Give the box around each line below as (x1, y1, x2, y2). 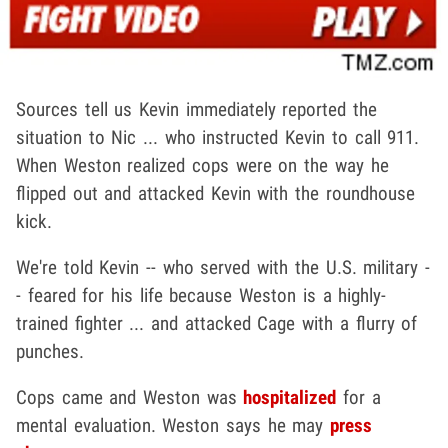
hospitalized (243, 385, 337, 409)
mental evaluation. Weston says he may (16, 413, 331, 437)
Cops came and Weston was (16, 385, 244, 409)
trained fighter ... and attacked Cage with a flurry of (16, 311, 418, 335)
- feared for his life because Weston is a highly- (16, 283, 387, 307)
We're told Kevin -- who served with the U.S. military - (16, 255, 430, 279)
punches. (16, 339, 84, 363)
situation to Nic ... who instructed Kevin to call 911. (16, 125, 420, 149)
